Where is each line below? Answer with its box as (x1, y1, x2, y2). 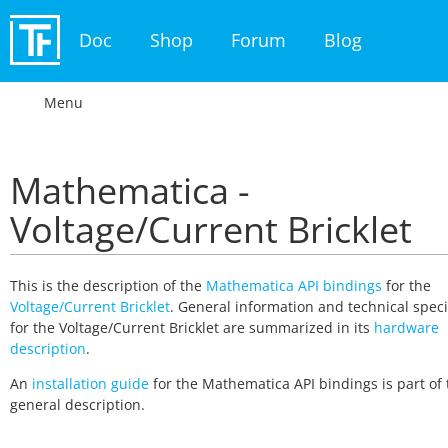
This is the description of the (10, 276, 206, 295)
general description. (10, 395, 145, 414)
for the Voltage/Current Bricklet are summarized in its (10, 318, 374, 337)
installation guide (32, 374, 149, 393)
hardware (374, 318, 439, 337)
